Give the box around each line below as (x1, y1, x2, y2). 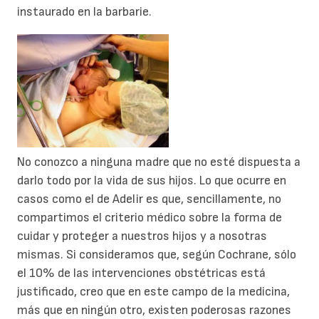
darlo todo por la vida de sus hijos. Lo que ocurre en (17, 173, 286, 189)
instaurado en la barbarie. (17, 4, 152, 20)
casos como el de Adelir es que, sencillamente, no (17, 192, 281, 207)
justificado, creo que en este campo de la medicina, (17, 284, 290, 300)
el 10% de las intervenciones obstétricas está (17, 266, 266, 281)
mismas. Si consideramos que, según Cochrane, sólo (17, 247, 296, 263)
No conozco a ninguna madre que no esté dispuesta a (17, 155, 300, 170)
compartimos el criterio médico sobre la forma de (17, 210, 282, 226)
